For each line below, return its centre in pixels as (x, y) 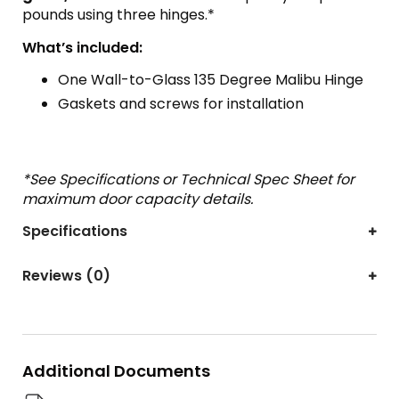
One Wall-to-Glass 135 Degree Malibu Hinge (211, 79)
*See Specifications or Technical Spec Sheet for (188, 179)
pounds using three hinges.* (118, 14)
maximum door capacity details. (138, 199)
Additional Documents (116, 370)
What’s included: (82, 47)
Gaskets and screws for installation (181, 103)
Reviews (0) (66, 275)
